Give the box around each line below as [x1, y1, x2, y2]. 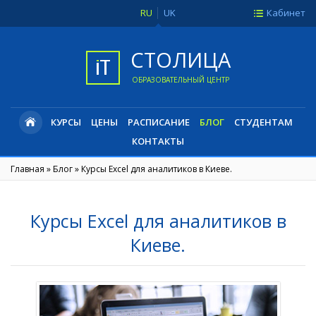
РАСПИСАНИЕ [127, 116, 190, 128]
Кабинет [267, 6, 305, 19]
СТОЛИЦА [130, 46, 231, 73]
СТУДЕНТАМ [233, 116, 293, 128]
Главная [11, 163, 44, 175]
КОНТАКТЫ [132, 135, 184, 147]
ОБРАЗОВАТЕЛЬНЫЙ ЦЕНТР [131, 75, 229, 85]
